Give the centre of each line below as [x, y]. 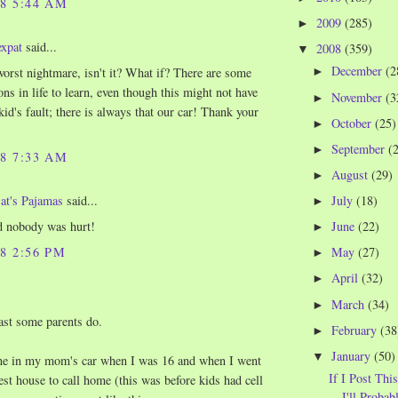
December [359, 71]
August [352, 174]
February [356, 330]
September [360, 148]
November [359, 97]
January [353, 355]
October [354, 123]
